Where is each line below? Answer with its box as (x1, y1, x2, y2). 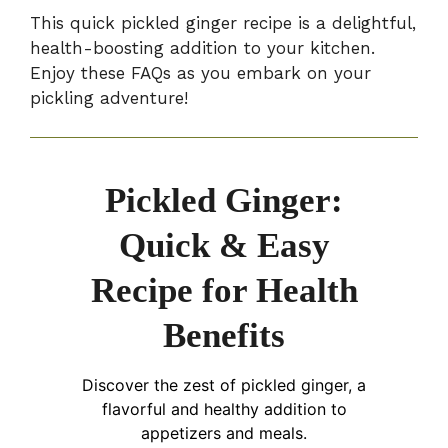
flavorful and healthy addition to (101, 398, 347, 419)
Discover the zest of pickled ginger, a (82, 374, 366, 395)
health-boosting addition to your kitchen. (30, 38, 375, 59)
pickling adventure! (30, 88, 188, 109)
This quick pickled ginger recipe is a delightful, (30, 13, 416, 34)
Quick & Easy (118, 225, 330, 265)
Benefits (163, 315, 285, 355)
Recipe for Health (90, 270, 358, 310)
